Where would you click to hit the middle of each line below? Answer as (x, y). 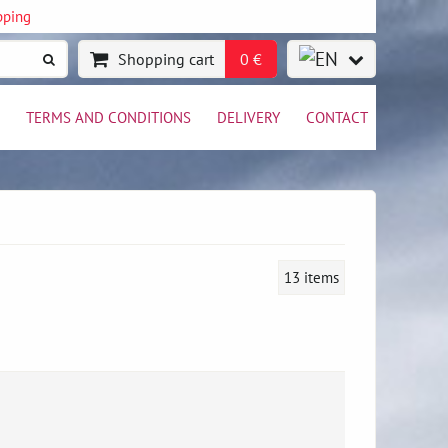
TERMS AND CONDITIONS (108, 117)
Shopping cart (166, 59)
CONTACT (337, 117)
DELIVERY (248, 117)
